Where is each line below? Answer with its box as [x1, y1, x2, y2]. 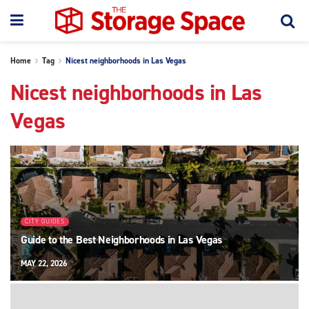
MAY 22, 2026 [21, 257, 67, 269]
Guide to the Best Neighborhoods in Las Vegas [21, 232, 222, 247]
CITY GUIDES [25, 217, 65, 226]
